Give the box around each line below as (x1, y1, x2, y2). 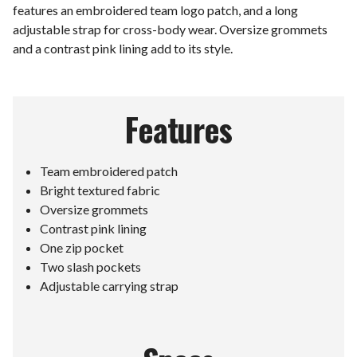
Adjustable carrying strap (40, 277, 179, 293)
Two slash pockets (40, 258, 142, 274)
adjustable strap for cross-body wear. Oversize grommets (13, 21, 328, 37)
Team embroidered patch (40, 163, 178, 178)
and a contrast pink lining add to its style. (13, 40, 233, 56)
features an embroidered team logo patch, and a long (13, 2, 298, 18)
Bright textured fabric (40, 182, 161, 198)
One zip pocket (40, 239, 124, 255)
